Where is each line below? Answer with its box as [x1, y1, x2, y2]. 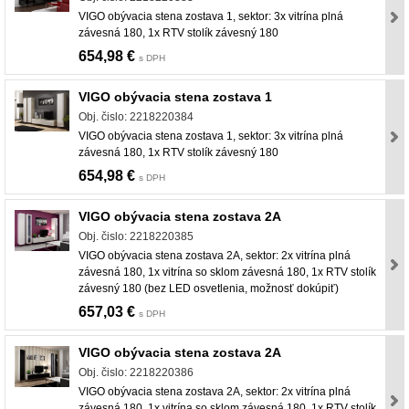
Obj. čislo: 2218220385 [79, 230, 194, 244]
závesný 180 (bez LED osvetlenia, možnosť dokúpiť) [79, 282, 339, 296]
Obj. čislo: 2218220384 [79, 110, 194, 124]
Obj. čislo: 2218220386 [79, 366, 194, 380]
